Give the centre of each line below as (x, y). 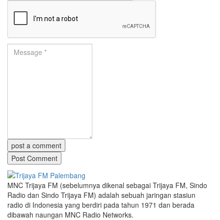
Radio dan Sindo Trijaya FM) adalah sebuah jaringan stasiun (101, 195)
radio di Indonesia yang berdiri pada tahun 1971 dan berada (101, 205)
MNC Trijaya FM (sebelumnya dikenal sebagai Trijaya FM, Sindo (107, 185)
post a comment (36, 145)
